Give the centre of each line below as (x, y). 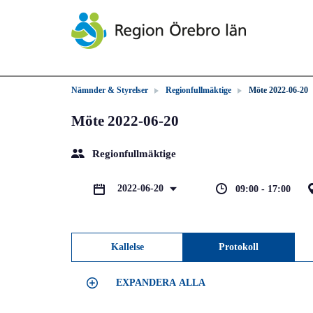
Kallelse (127, 247)
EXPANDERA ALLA (161, 283)
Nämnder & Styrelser (110, 90)
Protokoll (239, 247)
